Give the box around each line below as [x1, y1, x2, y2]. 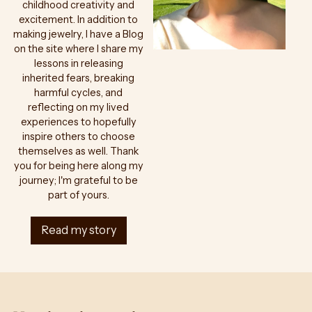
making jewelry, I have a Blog [13, 27, 144, 40]
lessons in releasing [33, 56, 123, 70]
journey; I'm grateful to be [19, 173, 138, 187]
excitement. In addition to [19, 13, 139, 26]
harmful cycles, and [34, 86, 123, 99]
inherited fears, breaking [22, 71, 135, 84]
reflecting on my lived [28, 100, 130, 114]
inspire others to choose [22, 130, 135, 143]
